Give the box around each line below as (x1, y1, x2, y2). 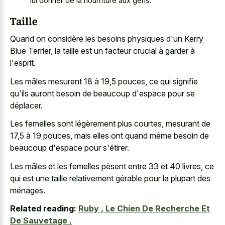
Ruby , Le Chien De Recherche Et (78, 203, 210, 213)
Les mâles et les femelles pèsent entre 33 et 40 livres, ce (10, 161, 214, 171)
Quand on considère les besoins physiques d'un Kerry (10, 34, 203, 44)
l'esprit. (10, 58, 36, 68)
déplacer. (10, 100, 43, 110)
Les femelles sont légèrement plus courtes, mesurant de (10, 119, 210, 129)
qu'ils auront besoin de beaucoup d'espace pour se (10, 88, 195, 98)
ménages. (10, 185, 45, 195)
